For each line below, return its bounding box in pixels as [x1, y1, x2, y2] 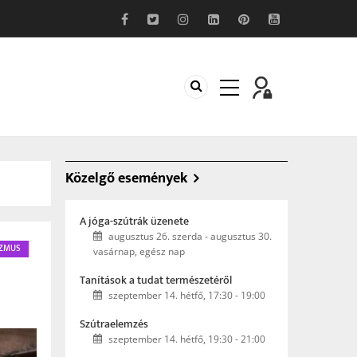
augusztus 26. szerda [108, 229, 202, 243]
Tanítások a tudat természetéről [80, 271, 232, 289]
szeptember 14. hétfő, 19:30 [108, 332, 233, 346]
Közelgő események [65, 167, 188, 190]
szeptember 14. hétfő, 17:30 [108, 288, 233, 302]
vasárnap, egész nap [93, 245, 185, 258]
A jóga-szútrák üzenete [80, 212, 189, 230]
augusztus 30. [210, 229, 272, 243]
